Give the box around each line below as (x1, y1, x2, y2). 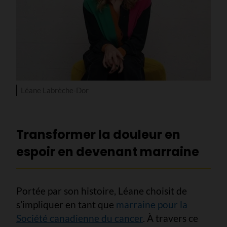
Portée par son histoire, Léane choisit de (16, 184, 187, 197)
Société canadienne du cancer (16, 212, 143, 224)
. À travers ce (143, 212, 198, 224)
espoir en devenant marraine (16, 143, 199, 160)
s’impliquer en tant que (16, 198, 116, 210)
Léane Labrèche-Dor (20, 85, 89, 95)
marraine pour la (116, 198, 187, 210)
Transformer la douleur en (16, 126, 180, 143)
